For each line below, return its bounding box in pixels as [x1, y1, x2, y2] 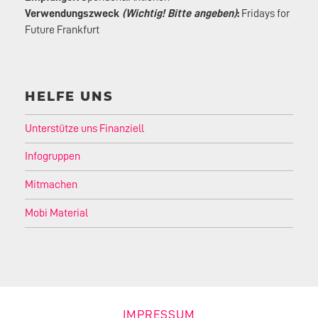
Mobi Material [25, 207, 89, 219]
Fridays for [239, 7, 290, 19]
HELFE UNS [25, 89, 114, 105]
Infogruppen [25, 150, 81, 163]
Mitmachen [25, 179, 78, 191]
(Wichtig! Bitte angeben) [122, 7, 238, 19]
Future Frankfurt [25, 23, 100, 35]
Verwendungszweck [25, 7, 123, 19]
